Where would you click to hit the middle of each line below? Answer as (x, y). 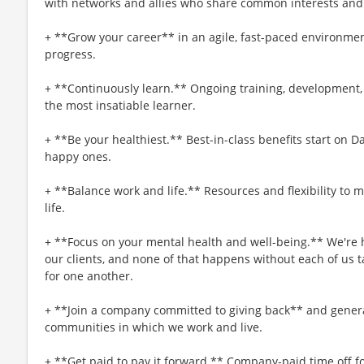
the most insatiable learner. (120, 105)
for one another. (89, 275)
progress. (70, 54)
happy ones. (78, 156)
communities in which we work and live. (154, 327)
